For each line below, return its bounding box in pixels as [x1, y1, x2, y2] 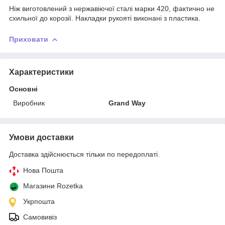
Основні [9, 84, 38, 93]
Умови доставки [9, 133, 74, 142]
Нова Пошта [23, 166, 63, 174]
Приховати [9, 35, 48, 43]
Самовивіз [23, 212, 57, 221]
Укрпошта [23, 197, 55, 205]
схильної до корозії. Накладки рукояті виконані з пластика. [9, 14, 200, 22]
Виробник [13, 98, 45, 107]
